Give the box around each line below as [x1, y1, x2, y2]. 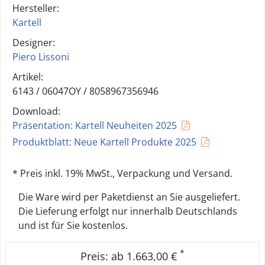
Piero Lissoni [12, 50, 69, 63]
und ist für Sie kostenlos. [18, 219, 128, 232]
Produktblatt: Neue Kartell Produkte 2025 [12, 135, 196, 148]
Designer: [12, 36, 55, 49]
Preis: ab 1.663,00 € [80, 249, 180, 263]
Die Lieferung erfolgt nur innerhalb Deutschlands [18, 205, 237, 218]
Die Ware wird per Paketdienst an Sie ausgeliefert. [18, 190, 240, 203]
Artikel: [12, 70, 43, 83]
